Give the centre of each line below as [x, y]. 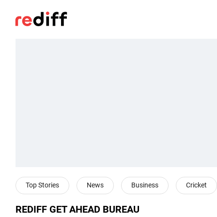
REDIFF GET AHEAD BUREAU [77, 209]
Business [145, 185]
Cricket [196, 185]
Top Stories [42, 185]
